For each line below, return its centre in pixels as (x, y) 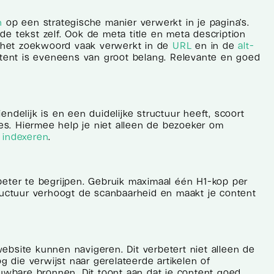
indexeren (26, 137)
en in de (215, 46)
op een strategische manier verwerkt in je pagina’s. (126, 22)
